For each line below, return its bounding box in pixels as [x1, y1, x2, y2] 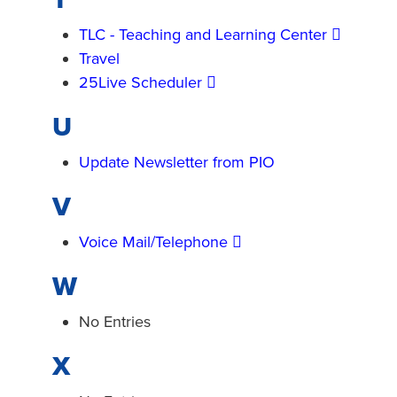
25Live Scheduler [79, 73, 202, 92]
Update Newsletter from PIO [79, 152, 275, 172]
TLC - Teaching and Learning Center [79, 25, 327, 44]
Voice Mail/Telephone [79, 232, 228, 252]
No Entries [79, 312, 155, 331]
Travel [79, 49, 120, 68]
